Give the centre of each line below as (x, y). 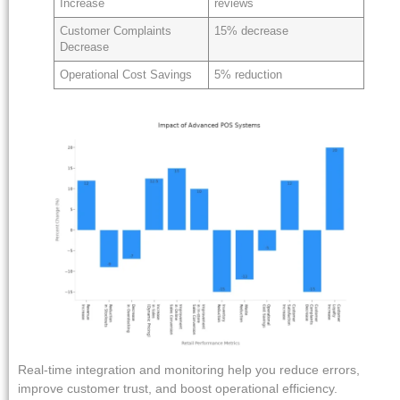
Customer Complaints (116, 32)
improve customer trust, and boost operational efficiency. (178, 389)
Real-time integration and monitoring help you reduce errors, (189, 370)
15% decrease (252, 32)
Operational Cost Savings (126, 75)
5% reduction (249, 75)
